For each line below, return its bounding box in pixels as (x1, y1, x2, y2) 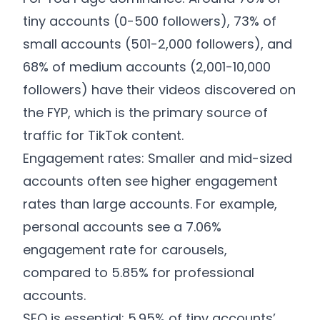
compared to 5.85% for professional (23, 264, 254, 281)
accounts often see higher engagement (23, 172, 278, 190)
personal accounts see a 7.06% (23, 218, 221, 236)
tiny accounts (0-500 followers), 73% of (23, 12, 276, 30)
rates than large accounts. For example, (23, 195, 277, 213)
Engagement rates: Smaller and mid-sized (23, 149, 292, 167)
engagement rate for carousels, (23, 241, 227, 259)
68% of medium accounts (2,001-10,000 (23, 58, 271, 76)
